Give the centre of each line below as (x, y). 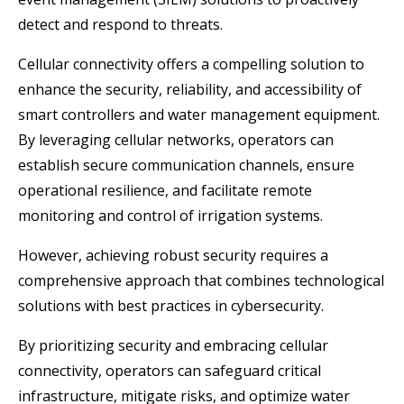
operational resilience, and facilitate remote (165, 190)
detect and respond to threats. (120, 24)
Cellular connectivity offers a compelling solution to (191, 64)
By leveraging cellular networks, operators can (176, 139)
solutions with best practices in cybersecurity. (171, 305)
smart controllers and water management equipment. (199, 114)
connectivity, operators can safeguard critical (170, 370)
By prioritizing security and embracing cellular (173, 345)
